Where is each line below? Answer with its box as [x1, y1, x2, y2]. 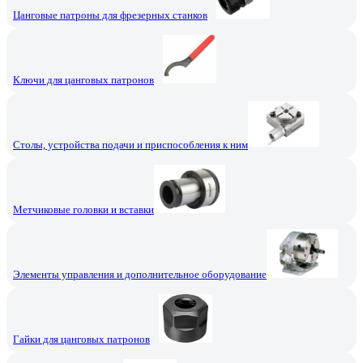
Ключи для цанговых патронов [13, 73, 154, 86]
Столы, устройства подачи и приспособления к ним [13, 138, 248, 151]
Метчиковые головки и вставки [13, 203, 154, 216]
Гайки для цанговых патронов [13, 332, 150, 345]
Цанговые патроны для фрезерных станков [13, 8, 207, 21]
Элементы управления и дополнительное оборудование [13, 267, 267, 280]
